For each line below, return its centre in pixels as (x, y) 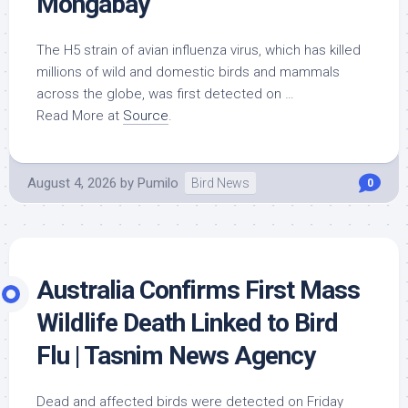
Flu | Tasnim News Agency (176, 356)
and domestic (172, 72)
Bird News (220, 183)
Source (146, 116)
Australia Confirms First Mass (198, 290)
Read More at (80, 116)
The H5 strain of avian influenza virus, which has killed (199, 50)
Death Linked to (206, 323)
